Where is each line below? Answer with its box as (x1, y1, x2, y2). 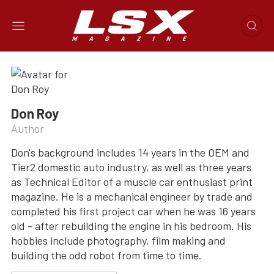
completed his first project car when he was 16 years (11, 204, 256, 218)
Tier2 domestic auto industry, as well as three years (11, 160, 251, 174)
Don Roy (11, 105, 59, 121)
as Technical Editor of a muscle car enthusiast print (11, 175, 253, 188)
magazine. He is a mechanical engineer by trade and (11, 190, 253, 203)
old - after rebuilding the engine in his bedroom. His (11, 219, 251, 232)
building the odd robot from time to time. (11, 248, 202, 262)
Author (11, 122, 44, 135)
